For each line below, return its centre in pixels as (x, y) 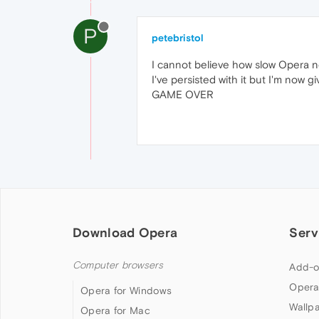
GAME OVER (183, 95)
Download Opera (125, 233)
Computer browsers (118, 266)
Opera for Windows (126, 291)
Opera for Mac (115, 311)
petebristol (178, 38)
